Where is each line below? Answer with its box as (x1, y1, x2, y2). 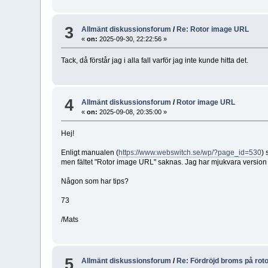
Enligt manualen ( (61, 148, 119, 157)
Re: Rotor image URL (176, 25, 249, 34)
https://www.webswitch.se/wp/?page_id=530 (118, 148, 262, 157)
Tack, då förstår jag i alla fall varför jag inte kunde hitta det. (61, 56, 249, 65)
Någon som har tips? (61, 176, 129, 185)
